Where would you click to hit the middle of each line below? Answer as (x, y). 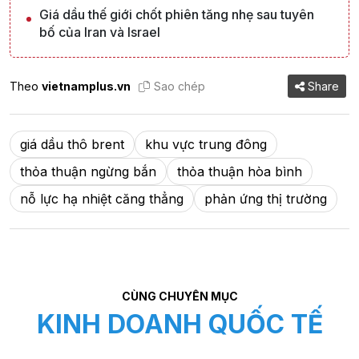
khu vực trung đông (206, 145)
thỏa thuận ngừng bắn (88, 172)
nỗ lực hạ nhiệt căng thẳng (102, 199)
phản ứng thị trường (266, 199)
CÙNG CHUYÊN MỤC (179, 296)
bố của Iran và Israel (100, 32)
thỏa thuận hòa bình (240, 172)
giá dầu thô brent (72, 145)
